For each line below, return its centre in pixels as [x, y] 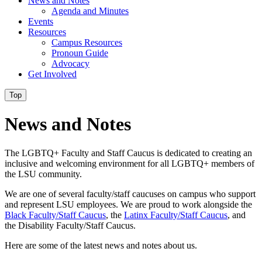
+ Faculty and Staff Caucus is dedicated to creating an [153, 153]
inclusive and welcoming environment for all [88, 163]
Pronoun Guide [80, 53]
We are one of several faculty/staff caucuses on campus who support [130, 194]
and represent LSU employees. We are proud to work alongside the [128, 204]
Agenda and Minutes [90, 11]
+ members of [229, 163]
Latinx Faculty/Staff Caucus [176, 215]
